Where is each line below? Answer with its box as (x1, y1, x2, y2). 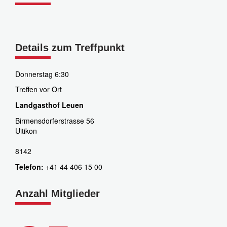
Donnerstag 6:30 (15, 69, 69, 79)
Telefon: (15, 162, 46, 172)
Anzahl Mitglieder (15, 188, 100, 199)
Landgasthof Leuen (15, 100, 84, 110)
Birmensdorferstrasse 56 (15, 116, 94, 126)
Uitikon (15, 126, 37, 136)
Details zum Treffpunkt (15, 42, 125, 53)
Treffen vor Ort (15, 84, 62, 94)
